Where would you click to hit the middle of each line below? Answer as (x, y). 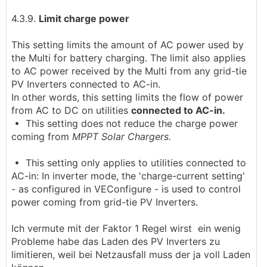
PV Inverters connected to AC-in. (86, 84)
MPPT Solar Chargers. (122, 136)
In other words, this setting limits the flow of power (127, 97)
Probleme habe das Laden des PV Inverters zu (116, 241)
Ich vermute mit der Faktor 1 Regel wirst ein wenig (126, 228)
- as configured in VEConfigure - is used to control (126, 189)
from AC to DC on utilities (71, 110)
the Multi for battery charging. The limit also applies (128, 58)
